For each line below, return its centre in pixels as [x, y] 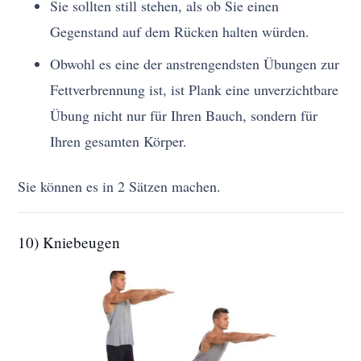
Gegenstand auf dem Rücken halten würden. [180, 31]
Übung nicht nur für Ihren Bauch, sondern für [184, 115]
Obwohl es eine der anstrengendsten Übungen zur [195, 63]
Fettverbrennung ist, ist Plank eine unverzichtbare [195, 89]
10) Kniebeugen [69, 242]
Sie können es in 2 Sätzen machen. [120, 186]
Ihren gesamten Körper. [119, 141]
